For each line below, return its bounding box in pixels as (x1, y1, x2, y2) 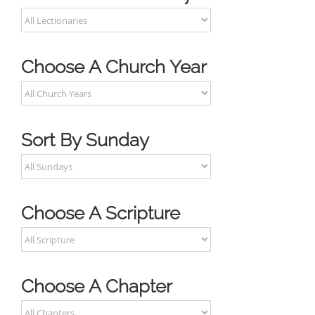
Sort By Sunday (21, 129, 149, 151)
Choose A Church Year (21, 56, 207, 78)
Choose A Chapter (21, 276, 172, 297)
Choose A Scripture (21, 202, 180, 224)
